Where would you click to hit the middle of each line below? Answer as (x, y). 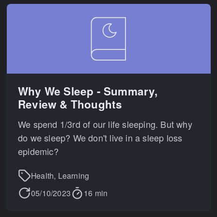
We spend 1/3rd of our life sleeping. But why (105, 124)
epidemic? (38, 151)
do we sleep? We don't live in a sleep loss (100, 138)
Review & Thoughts (70, 104)
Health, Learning (60, 175)
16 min (96, 193)
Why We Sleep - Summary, (88, 91)
